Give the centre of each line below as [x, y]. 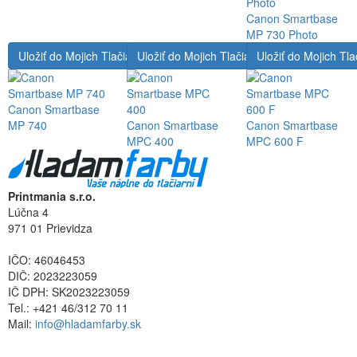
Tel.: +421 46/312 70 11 [68, 308]
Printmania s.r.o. [52, 196]
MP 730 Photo [282, 35]
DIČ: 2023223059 [53, 276]
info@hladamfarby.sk [88, 324]
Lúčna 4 [28, 212]
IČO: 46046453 [47, 260]
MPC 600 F [275, 141]
